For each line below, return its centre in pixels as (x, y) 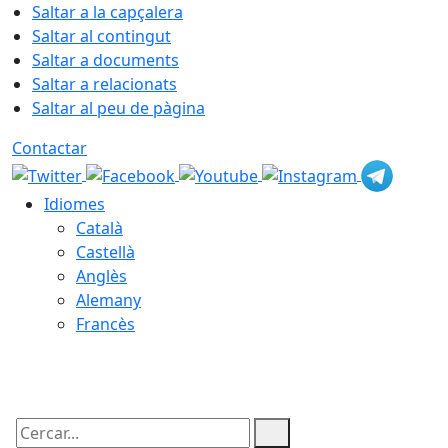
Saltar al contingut (101, 36)
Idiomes (74, 204)
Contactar (49, 148)
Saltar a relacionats (104, 84)
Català (99, 228)
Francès (105, 324)
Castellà (105, 252)
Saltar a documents (105, 60)
